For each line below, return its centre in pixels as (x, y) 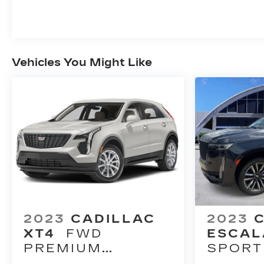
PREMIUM (63, 248)
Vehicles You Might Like (82, 62)
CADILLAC (113, 219)
